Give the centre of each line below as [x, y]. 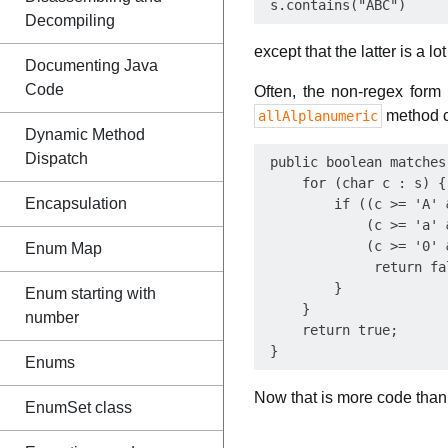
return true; [330, 330]
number [52, 317]
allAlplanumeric [318, 116]
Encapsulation [76, 203]
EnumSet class [78, 407]
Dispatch [56, 158]
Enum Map [63, 248]
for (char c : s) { [354, 183]
